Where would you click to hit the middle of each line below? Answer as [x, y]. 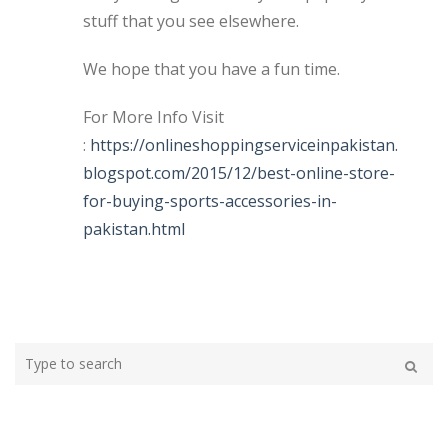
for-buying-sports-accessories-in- [210, 200]
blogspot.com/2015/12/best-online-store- [239, 172]
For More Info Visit [153, 116]
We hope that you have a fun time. [211, 68]
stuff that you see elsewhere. [191, 20]
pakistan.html [134, 228]
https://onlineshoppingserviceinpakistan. [244, 144]
